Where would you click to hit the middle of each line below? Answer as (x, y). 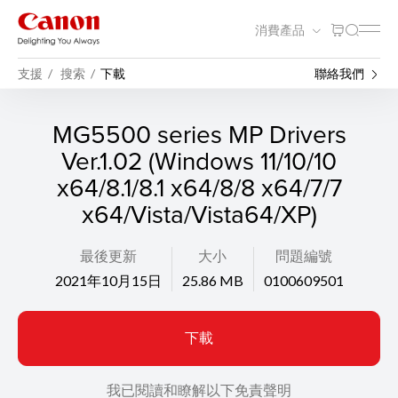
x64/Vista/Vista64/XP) (199, 214)
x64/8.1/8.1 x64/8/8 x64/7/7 (199, 187)
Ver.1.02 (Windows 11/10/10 (199, 160)
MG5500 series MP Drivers (199, 134)
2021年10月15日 (108, 280)
